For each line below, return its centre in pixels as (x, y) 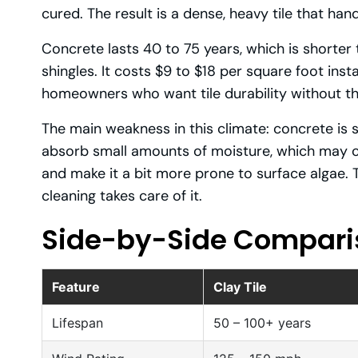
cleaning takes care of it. (122, 196)
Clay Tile (240, 287)
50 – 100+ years (262, 323)
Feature (76, 287)
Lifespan (78, 323)
